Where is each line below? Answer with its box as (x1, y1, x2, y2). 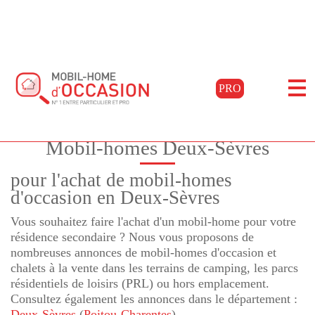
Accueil (11, 72, 41, 82)
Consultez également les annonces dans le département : (11, 292, 297, 306)
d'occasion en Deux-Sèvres (11, 187, 220, 208)
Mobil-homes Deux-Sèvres (46, 136, 269, 159)
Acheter (55, 72, 89, 82)
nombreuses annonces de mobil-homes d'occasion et (11, 245, 276, 259)
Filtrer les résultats (110, 102, 205, 116)
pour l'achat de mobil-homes (11, 169, 232, 191)
